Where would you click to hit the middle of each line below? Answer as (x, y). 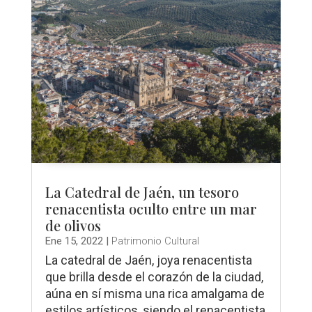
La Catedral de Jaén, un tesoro (142, 192)
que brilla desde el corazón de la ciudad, (154, 277)
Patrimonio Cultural (155, 241)
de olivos (73, 226)
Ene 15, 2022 (74, 241)
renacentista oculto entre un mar (151, 209)
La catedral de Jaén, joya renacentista (148, 260)
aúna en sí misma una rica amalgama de (155, 294)
